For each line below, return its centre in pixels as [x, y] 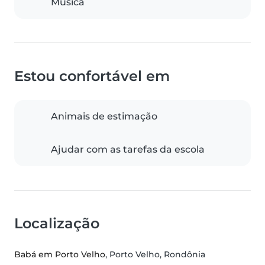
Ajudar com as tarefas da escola [128, 150]
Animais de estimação [104, 117]
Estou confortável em [92, 76]
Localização [57, 224]
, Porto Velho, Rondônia [155, 255]
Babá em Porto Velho [60, 255]
